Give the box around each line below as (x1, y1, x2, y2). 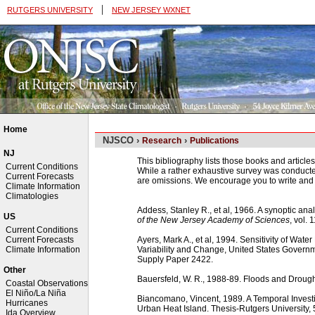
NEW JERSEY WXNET (112, 6, 191, 14)
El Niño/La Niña (6, 288, 66, 298)
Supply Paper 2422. (137, 254, 213, 264)
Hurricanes (6, 298, 48, 308)
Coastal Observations (6, 278, 88, 288)
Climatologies (6, 191, 58, 201)
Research (142, 135, 181, 146)
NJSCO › (103, 134, 142, 146)
